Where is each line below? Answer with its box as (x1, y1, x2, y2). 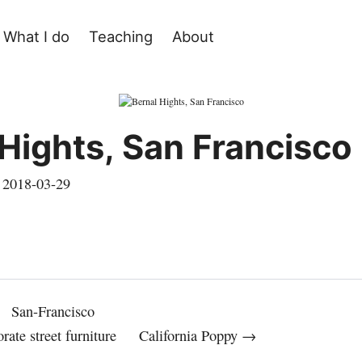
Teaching (89, 27, 154, 46)
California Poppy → (139, 325, 256, 345)
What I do (2, 27, 69, 46)
